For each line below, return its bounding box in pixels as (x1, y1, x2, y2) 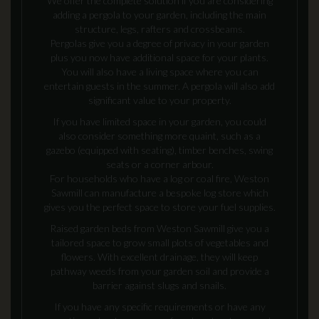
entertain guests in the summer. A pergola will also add (44, 80, 275, 92)
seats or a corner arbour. (105, 158, 214, 170)
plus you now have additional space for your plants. (51, 51, 268, 63)
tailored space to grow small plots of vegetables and (51, 236, 268, 249)
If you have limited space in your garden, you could (53, 115, 266, 127)
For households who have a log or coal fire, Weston (50, 172, 269, 184)
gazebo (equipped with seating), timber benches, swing (46, 144, 273, 156)
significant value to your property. (88, 94, 231, 106)
